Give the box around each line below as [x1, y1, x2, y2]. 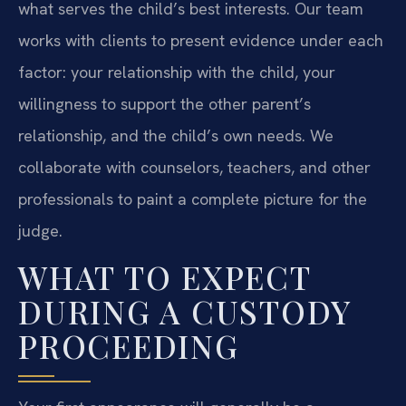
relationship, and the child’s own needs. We [18, 125, 333, 147]
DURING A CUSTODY [18, 289, 351, 333]
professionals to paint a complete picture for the [18, 188, 367, 210]
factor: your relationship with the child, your [18, 62, 335, 83]
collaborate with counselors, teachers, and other [18, 157, 371, 179]
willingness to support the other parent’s [18, 93, 311, 115]
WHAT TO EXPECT [18, 255, 311, 298]
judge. [18, 220, 63, 242]
